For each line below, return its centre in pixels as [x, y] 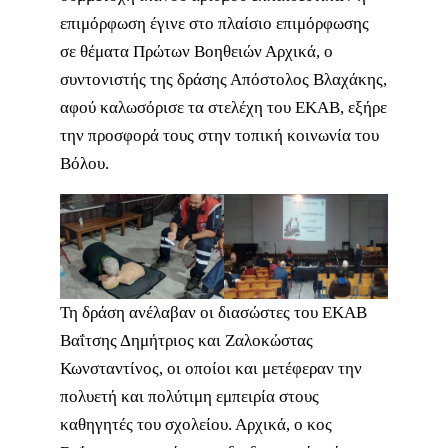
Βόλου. [84, 163]
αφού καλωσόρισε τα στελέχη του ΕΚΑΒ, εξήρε [223, 107]
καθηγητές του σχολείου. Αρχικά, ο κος [196, 424]
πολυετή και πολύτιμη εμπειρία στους [189, 396]
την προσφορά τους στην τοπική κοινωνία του [219, 135]
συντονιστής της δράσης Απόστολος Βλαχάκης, [223, 79]
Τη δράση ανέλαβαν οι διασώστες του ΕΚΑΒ [213, 312]
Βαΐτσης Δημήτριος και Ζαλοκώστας [186, 340]
